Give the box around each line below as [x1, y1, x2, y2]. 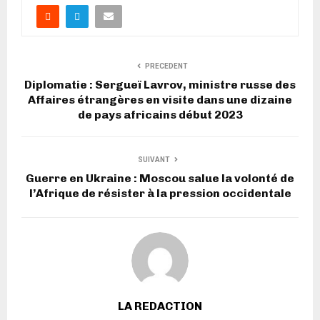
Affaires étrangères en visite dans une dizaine [28, 92, 292, 106]
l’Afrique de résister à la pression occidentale [29, 186, 291, 200]
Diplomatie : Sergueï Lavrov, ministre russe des [24, 77, 296, 91]
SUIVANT [138, 155, 170, 164]
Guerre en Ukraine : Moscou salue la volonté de [26, 171, 294, 185]
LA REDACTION [118, 299, 202, 313]
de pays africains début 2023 [77, 107, 243, 121]
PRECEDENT [144, 61, 188, 70]
